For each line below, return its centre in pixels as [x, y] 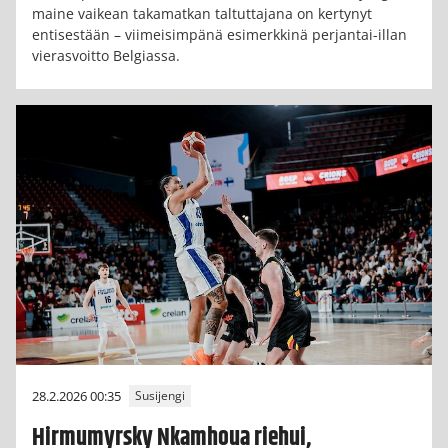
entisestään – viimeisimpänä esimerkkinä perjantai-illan [219, 34]
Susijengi [160, 396]
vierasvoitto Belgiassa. [106, 55]
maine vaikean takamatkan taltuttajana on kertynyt [202, 13]
